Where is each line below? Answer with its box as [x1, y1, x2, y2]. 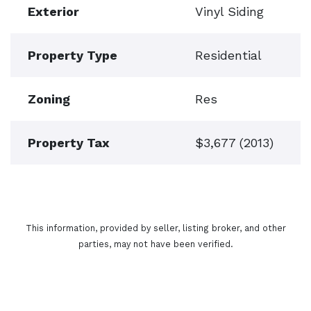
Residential [195, 48, 262, 62]
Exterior [28, 4, 79, 19]
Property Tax [28, 135, 110, 150]
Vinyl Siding [195, 4, 264, 19]
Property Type [28, 48, 117, 62]
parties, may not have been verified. [78, 239, 233, 249]
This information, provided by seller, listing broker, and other [25, 223, 286, 233]
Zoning [28, 92, 70, 106]
